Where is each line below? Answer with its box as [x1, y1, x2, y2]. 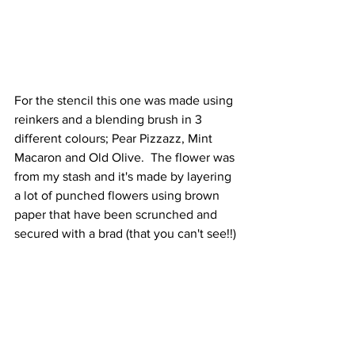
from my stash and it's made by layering [14, 170, 235, 183]
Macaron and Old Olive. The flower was [14, 151, 238, 164]
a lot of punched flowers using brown [14, 189, 223, 202]
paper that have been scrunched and [14, 208, 220, 221]
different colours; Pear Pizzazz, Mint [14, 132, 216, 145]
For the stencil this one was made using [14, 94, 236, 107]
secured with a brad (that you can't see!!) [14, 227, 236, 240]
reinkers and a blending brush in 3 [14, 113, 205, 126]
